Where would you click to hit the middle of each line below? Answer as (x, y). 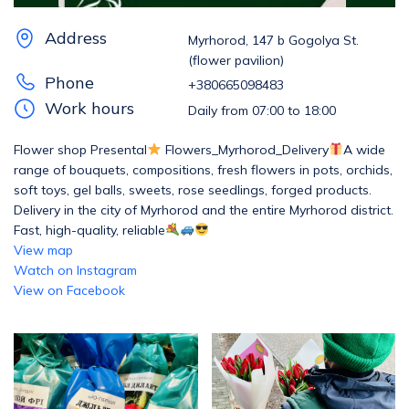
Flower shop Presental (80, 150)
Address (76, 38)
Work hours (89, 108)
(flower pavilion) (236, 60)
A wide (364, 150)
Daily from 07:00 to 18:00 (262, 110)
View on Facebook (69, 290)
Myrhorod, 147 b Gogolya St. (273, 40)
